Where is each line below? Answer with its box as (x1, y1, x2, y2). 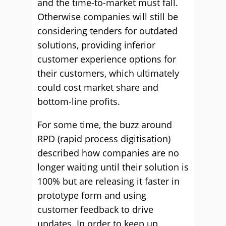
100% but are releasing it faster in (37, 175, 180, 188)
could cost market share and (37, 81, 158, 94)
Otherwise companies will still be (37, 11, 178, 23)
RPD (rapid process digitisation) (37, 133, 171, 145)
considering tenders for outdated (37, 25, 178, 37)
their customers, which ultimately (37, 67, 179, 80)
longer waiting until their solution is (37, 161, 189, 174)
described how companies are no (37, 147, 179, 159)
